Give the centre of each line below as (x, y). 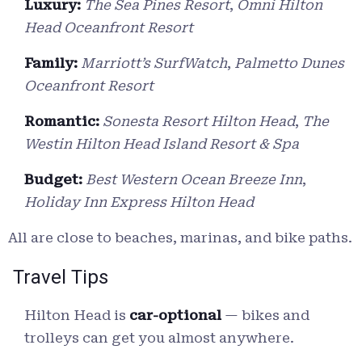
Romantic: (62, 122)
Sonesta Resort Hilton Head (199, 122)
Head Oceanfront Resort (109, 28)
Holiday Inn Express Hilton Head (139, 202)
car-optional (175, 316)
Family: (51, 63)
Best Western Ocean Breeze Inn (194, 180)
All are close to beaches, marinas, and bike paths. (180, 238)
